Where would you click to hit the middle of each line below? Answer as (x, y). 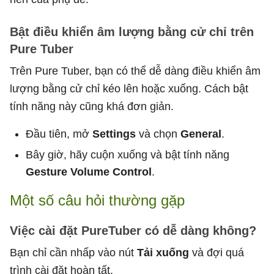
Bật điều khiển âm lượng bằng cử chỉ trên (132, 31)
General (201, 134)
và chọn (160, 134)
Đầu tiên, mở (59, 134)
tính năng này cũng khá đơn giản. (92, 106)
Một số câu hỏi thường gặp (97, 200)
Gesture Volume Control (89, 172)
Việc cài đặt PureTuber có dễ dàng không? (133, 230)
